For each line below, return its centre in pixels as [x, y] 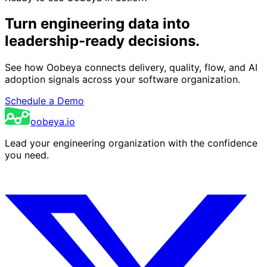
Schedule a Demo [44, 101]
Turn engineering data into [97, 24]
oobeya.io [53, 122]
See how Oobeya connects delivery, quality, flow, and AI [131, 68]
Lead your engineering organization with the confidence [131, 143]
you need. [27, 155]
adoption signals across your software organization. [122, 80]
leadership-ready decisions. [102, 41]
